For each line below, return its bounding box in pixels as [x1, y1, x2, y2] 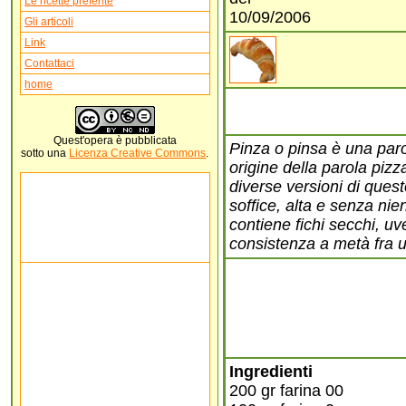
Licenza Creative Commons [69, 147, 207, 159]
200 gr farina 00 [229, 382, 343, 400]
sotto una [21, 147, 70, 159]
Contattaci [24, 57, 74, 70]
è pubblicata [113, 134, 177, 147]
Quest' [53, 134, 84, 147]
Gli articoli [24, 15, 73, 28]
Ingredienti [229, 362, 313, 381]
